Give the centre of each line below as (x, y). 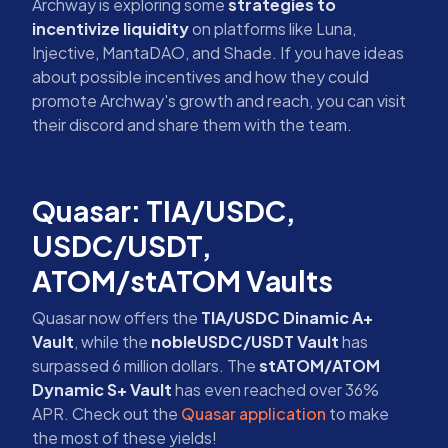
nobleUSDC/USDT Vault (245, 341)
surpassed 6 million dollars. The (145, 365)
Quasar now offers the (116, 317)
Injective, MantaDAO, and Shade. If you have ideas (218, 52)
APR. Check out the (106, 413)
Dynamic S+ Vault (102, 389)
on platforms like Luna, (272, 28)
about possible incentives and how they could (200, 76)
